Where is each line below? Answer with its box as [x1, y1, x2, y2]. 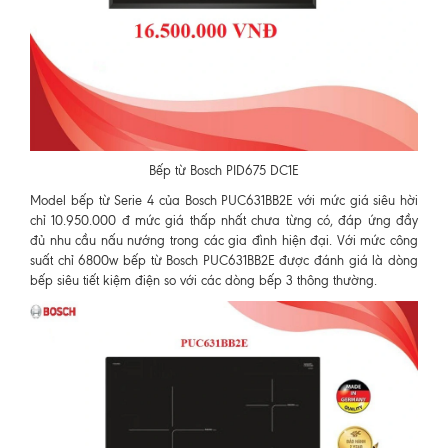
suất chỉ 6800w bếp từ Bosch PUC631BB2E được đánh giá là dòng [30, 253, 418, 269]
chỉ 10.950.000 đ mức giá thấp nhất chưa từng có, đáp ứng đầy [30, 213, 418, 229]
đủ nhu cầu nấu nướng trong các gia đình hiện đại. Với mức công [30, 233, 418, 249]
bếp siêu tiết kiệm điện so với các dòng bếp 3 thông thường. [30, 273, 377, 289]
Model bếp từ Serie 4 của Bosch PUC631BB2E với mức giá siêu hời [30, 193, 418, 209]
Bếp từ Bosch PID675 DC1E [149, 163, 299, 179]
